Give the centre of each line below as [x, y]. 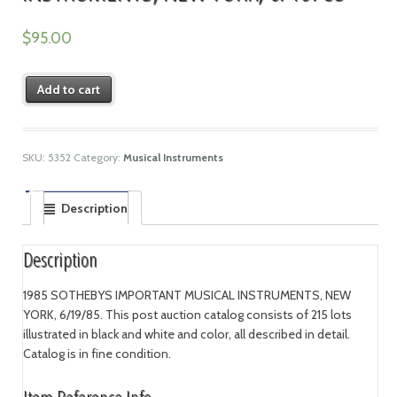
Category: [98, 157]
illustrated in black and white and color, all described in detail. [186, 335]
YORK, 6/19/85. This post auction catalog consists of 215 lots [187, 315]
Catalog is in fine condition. [97, 354]
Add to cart [69, 89]
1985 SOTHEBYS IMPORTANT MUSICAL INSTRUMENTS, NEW [187, 296]
